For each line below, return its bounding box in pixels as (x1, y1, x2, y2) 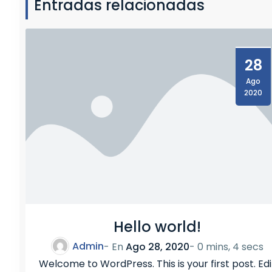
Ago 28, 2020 (126, 240, 189, 254)
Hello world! (114, 216, 201, 237)
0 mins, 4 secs (197, 240, 263, 254)
